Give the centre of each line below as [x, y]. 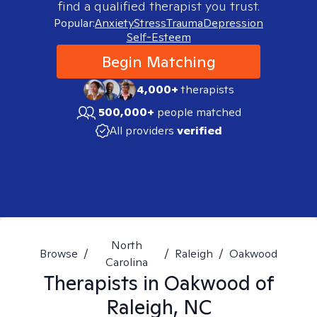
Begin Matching [158, 62]
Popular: [74, 23]
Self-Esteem [158, 37]
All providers [142, 131]
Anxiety [114, 23]
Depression [233, 23]
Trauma [185, 23]
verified [199, 131]
